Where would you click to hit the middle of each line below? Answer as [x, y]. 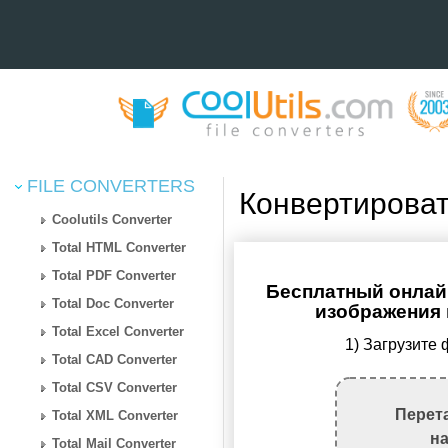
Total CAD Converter [115, 359]
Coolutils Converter [112, 219]
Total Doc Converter [113, 303]
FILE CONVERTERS [108, 185]
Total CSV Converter [115, 387]
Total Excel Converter [118, 331]
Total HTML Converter [119, 247]
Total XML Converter [115, 415]
